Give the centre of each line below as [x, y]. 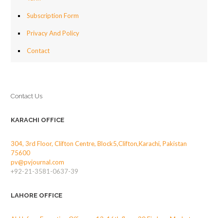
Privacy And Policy [53, 33]
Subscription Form [53, 16]
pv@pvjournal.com [37, 162]
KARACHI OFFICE [37, 120]
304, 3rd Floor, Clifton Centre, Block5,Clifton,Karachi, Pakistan [99, 144]
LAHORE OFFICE [36, 195]
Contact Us [27, 96]
